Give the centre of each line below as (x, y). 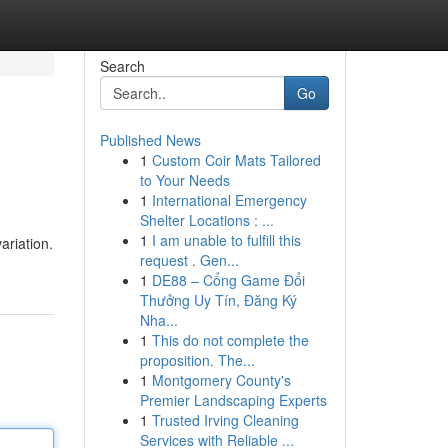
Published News (150, 140)
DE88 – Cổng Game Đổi (228, 280)
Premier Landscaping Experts (233, 400)
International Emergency (229, 200)
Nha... (158, 320)
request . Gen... (189, 260)
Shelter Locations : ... (206, 220)
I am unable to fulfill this (226, 240)
